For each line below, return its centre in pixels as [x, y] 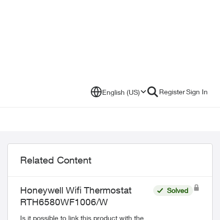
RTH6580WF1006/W [64, 202]
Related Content [56, 160]
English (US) [121, 92]
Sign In [197, 92]
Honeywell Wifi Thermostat [76, 190]
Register [172, 92]
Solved [177, 190]
